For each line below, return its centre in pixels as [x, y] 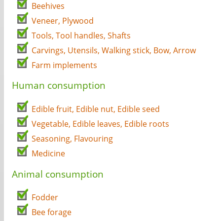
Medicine [48, 154]
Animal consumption [58, 174]
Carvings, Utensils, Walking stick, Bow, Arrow [114, 50]
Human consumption [59, 85]
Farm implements [64, 65]
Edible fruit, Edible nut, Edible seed [96, 109]
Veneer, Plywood [63, 20]
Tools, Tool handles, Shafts [81, 35]
